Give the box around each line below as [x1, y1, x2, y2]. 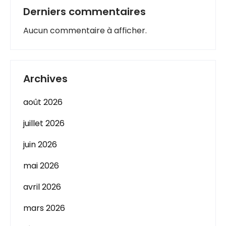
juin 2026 [23, 139, 57, 150]
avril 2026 [23, 181, 61, 193]
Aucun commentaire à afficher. [23, 25, 147, 36]
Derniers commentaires [23, 5, 146, 19]
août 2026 [23, 96, 63, 108]
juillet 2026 [23, 118, 65, 129]
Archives [23, 72, 68, 86]
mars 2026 [23, 202, 65, 214]
